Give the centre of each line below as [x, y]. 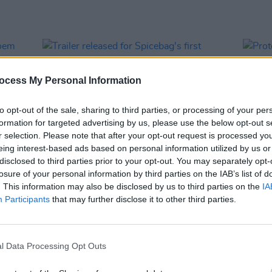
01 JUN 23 [120, 178]
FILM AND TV [63, 178]
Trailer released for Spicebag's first [129, 193]
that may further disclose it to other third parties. [143, 199]
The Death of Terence [164, 206]
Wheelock [66, 219]
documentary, [77, 206]
